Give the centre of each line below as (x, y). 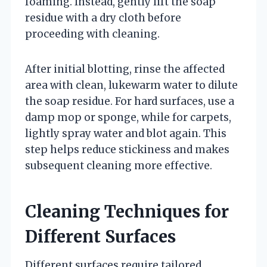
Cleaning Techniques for (127, 211)
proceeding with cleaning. (92, 34)
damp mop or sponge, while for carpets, (128, 117)
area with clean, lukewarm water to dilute (131, 85)
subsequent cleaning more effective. (119, 165)
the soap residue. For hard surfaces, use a (130, 101)
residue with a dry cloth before (103, 18)
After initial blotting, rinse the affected (125, 69)
